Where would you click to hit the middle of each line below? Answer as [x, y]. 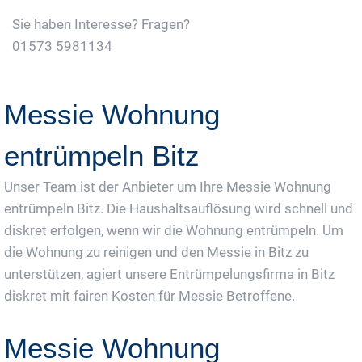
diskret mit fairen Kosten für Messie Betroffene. [149, 296]
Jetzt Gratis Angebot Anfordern [126, 76]
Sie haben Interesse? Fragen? [101, 25]
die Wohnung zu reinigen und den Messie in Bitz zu [156, 253]
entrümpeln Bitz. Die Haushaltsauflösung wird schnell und [179, 209]
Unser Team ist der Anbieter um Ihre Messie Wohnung [168, 187]
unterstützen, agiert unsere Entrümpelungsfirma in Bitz [169, 274]
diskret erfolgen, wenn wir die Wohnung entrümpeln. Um [174, 231]
